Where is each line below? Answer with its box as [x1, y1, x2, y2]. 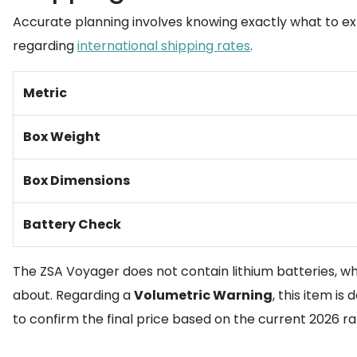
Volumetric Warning [134, 286, 273, 304]
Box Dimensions [23, 171, 130, 190]
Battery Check [23, 215, 121, 233]
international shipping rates [77, 37, 250, 55]
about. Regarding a [13, 286, 134, 304]
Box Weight [23, 127, 100, 146]
